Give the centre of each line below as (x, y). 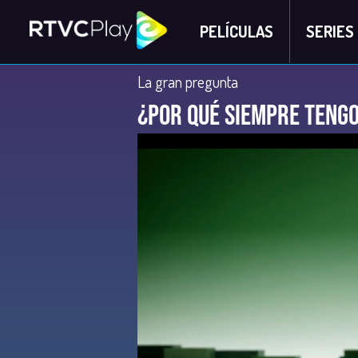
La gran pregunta (188, 82)
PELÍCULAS (236, 31)
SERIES (330, 31)
